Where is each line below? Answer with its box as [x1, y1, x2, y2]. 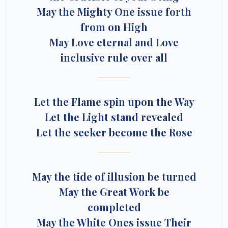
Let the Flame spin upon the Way [34, 95, 194, 108]
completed [87, 200, 141, 214]
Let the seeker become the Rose [36, 125, 192, 139]
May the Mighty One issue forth [37, 5, 191, 18]
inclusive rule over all [61, 50, 167, 64]
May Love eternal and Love [49, 35, 179, 49]
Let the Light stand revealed [45, 110, 183, 124]
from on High [80, 20, 148, 34]
